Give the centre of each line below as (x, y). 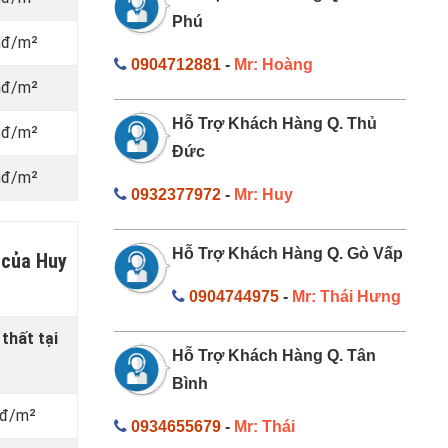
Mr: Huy (263, 194)
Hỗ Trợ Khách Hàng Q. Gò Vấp (287, 253)
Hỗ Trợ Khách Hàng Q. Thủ (274, 123)
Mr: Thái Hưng (346, 296)
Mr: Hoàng (273, 64)
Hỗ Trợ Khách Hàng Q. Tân (274, 355)
